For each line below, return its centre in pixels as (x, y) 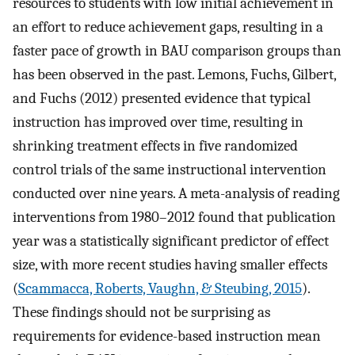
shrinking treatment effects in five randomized (155, 146)
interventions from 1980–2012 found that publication (174, 218)
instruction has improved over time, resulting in (158, 122)
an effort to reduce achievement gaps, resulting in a (168, 27)
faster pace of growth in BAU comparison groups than (177, 51)
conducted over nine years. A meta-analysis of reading (176, 194)
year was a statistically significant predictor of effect (171, 241)
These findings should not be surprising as (141, 313)
